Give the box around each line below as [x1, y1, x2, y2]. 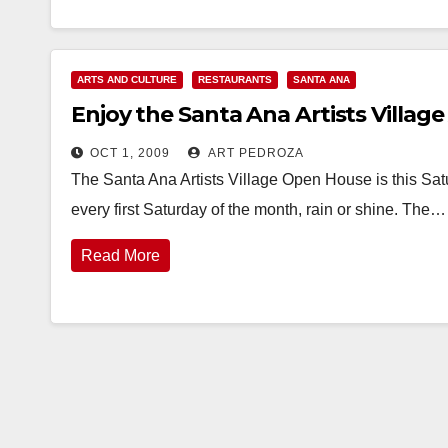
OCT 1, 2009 [90, 146, 170, 160]
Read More [81, 247, 160, 264]
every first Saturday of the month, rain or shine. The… [71, 201, 446, 218]
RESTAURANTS [198, 74, 272, 85]
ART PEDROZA [205, 146, 304, 160]
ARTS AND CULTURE [77, 74, 177, 85]
